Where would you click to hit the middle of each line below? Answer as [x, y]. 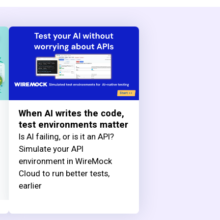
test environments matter [73, 125]
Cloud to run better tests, [64, 173]
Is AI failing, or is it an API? [66, 136]
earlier [30, 185]
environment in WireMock [65, 161]
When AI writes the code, [71, 113]
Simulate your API [51, 149]
